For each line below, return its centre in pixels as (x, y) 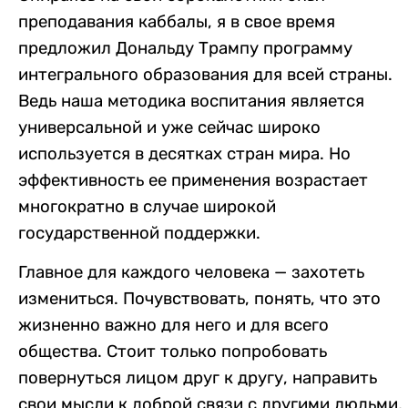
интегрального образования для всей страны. (205, 74)
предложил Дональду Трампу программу (185, 48)
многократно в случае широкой (147, 206)
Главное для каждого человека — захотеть (191, 273)
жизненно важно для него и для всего (173, 326)
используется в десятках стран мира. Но (184, 153)
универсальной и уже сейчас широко (169, 127)
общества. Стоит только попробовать (173, 352)
